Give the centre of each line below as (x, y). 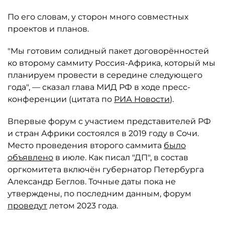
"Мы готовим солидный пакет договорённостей (108, 51)
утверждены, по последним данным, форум (99, 194)
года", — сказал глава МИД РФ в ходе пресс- (99, 87)
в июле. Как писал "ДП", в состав (121, 157)
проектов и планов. (48, 29)
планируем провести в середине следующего (105, 75)
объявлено (30, 157)
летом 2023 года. (83, 206)
